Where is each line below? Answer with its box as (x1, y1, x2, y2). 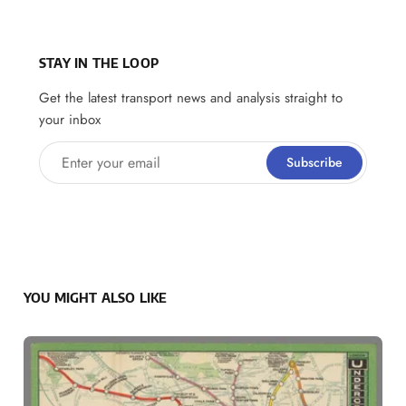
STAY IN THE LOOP (39, 53, 159, 71)
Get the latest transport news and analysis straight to (39, 87, 343, 108)
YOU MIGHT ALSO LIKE (23, 289, 168, 306)
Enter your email (43, 145, 142, 167)
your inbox (39, 109, 101, 130)
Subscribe (285, 152, 343, 171)
